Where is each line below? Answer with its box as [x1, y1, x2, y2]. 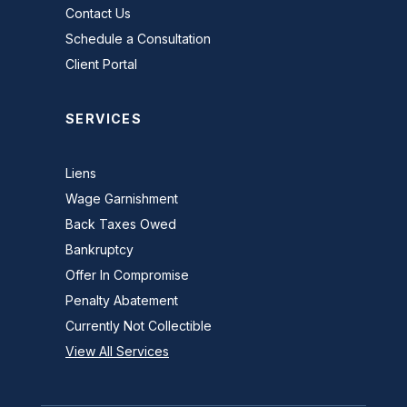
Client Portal [65, 56, 137, 72]
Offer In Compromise [65, 267, 189, 283]
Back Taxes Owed [65, 216, 176, 232]
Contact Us [65, 5, 131, 21]
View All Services [65, 343, 169, 359]
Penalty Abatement [65, 293, 178, 308]
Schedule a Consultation [65, 31, 211, 46]
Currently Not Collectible [65, 318, 212, 333]
